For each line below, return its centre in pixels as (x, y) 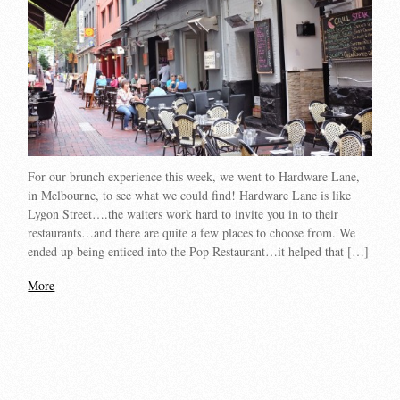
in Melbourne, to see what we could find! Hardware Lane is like (190, 196)
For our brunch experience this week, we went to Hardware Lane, (194, 177)
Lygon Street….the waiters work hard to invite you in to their (183, 214)
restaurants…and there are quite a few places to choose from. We (192, 233)
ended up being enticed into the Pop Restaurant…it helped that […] (199, 252)
